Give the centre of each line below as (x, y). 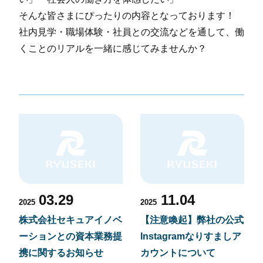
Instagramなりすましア (191, 236)
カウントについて (178, 252)
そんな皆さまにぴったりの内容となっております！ (127, 15)
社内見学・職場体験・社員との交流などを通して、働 (131, 32)
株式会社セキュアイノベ (70, 220)
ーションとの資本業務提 (70, 236)
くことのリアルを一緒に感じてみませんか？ (113, 48)
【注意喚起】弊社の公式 (192, 220)
